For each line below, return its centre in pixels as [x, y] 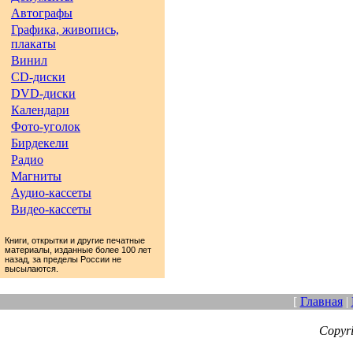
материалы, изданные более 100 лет [78, 250]
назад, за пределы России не [63, 259]
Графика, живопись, [65, 30]
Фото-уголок [46, 126]
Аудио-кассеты [51, 193]
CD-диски [38, 77]
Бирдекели [40, 143]
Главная [321, 301]
